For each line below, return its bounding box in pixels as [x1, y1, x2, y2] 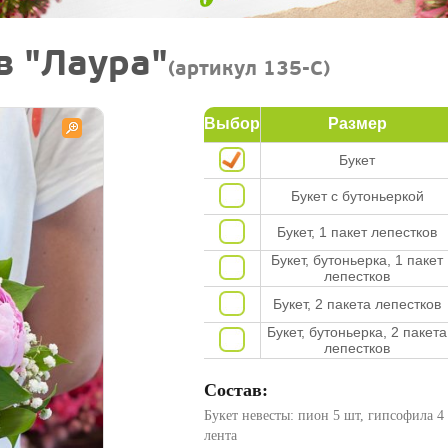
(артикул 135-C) [168, 56, 330, 82]
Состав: [203, 380, 268, 400]
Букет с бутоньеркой [290, 188, 424, 204]
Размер [327, 115, 387, 132]
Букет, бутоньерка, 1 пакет [271, 252, 444, 268]
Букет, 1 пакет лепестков [277, 224, 438, 240]
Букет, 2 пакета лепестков [273, 296, 442, 312]
